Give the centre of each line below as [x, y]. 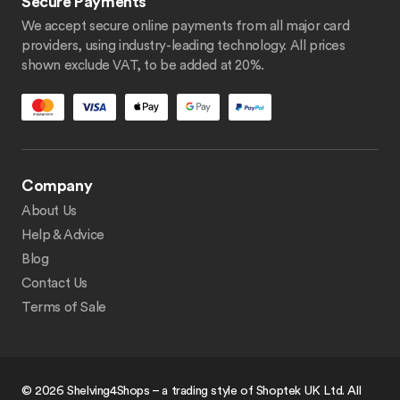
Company [57, 186]
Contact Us [54, 283]
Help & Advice [63, 235]
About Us [49, 211]
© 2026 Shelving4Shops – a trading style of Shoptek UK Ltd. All [192, 391]
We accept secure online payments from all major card [186, 26]
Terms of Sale [64, 308]
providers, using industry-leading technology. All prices [183, 46]
